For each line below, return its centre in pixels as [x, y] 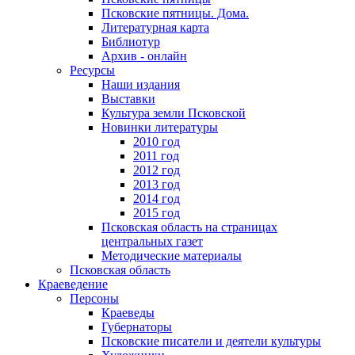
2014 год [157, 198]
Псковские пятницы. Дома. [175, 13]
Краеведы [128, 312]
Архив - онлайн [144, 55]
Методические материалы [172, 255]
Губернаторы [137, 326]
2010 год [157, 141]
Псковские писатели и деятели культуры [211, 341]
